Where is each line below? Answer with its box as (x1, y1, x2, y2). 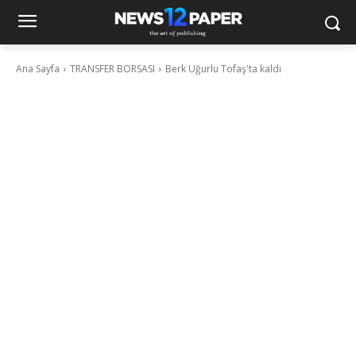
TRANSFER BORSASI (70, 62, 155, 75)
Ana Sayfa (16, 62, 60, 75)
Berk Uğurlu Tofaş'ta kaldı (165, 62, 281, 75)
